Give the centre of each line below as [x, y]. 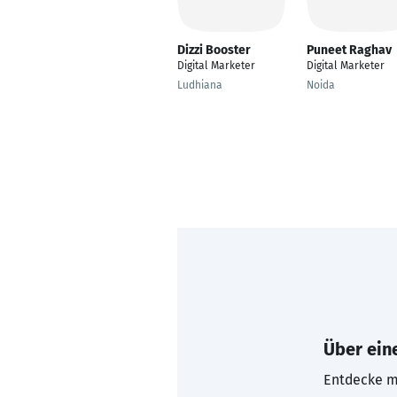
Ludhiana [200, 85]
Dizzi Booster [214, 50]
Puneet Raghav [349, 50]
